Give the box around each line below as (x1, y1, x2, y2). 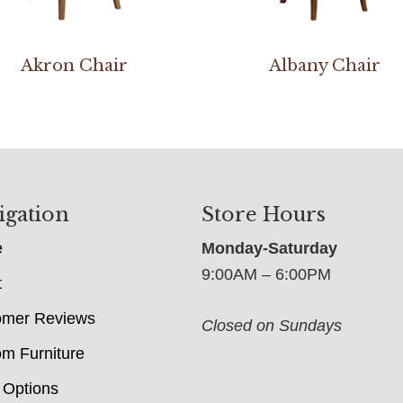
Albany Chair (268, 56, 381, 76)
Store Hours (201, 201, 326, 227)
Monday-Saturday (201, 238, 337, 257)
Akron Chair (21, 56, 129, 76)
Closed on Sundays (201, 316, 342, 335)
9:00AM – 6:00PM (201, 264, 331, 283)
